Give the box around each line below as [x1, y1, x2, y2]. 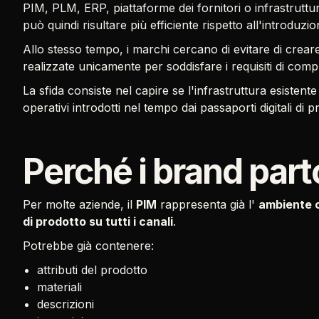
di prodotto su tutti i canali [23, 214, 173, 229]
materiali [37, 280, 82, 294]
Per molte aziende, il [23, 197, 136, 211]
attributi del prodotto [37, 263, 147, 277]
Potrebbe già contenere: [23, 239, 154, 253]
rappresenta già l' [157, 197, 258, 211]
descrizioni [37, 297, 94, 311]
